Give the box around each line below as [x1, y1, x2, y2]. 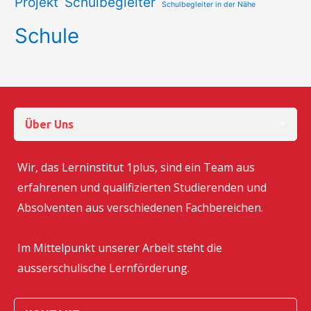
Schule [15, 23, 80, 48]
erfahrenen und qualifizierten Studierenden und [17, 180, 267, 196]
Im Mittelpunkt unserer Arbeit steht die [17, 240, 222, 256]
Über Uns [25, 118, 74, 131]
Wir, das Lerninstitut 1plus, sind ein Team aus [17, 160, 255, 176]
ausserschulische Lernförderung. [17, 260, 190, 276]
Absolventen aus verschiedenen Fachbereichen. [17, 200, 263, 216]
